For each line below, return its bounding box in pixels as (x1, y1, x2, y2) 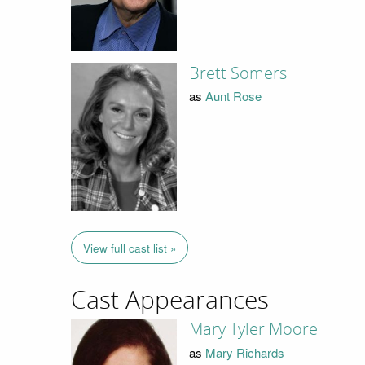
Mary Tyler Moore (188, 319, 318, 340)
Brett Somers (188, 63, 287, 83)
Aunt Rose (204, 87, 262, 105)
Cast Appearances (71, 285, 269, 315)
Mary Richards (204, 343, 284, 361)
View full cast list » (82, 240, 177, 256)
